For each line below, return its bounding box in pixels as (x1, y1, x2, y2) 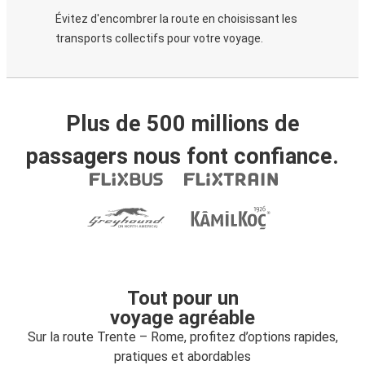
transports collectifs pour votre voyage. (55, 32, 263, 45)
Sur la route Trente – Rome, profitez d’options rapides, (27, 329, 338, 345)
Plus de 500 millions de (65, 111, 300, 137)
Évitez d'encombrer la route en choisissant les (55, 12, 297, 25)
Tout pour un (126, 287, 239, 310)
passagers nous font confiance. (26, 143, 339, 169)
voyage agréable (110, 306, 255, 329)
